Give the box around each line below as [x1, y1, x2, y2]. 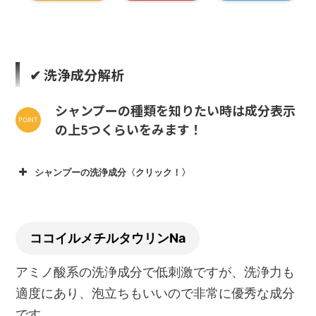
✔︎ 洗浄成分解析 [30, 64, 125, 84]
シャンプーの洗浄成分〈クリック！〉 [35, 166, 191, 178]
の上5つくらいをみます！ [55, 119, 203, 138]
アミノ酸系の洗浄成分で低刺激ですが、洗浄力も [16, 264, 296, 279]
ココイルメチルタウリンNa [30, 230, 186, 245]
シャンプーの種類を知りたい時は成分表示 [55, 100, 296, 119]
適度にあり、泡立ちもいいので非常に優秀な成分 [16, 285, 296, 300]
